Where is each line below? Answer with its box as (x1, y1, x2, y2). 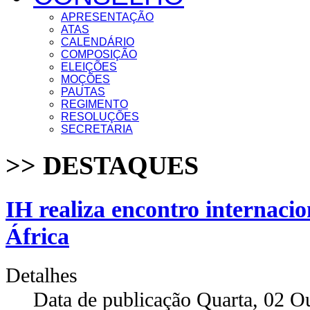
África (6, 222, 69, 249)
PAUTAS (61, 85, 105, 98)
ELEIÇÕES (61, 60, 117, 73)
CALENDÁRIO (61, 35, 134, 48)
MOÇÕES (61, 73, 110, 85)
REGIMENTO (61, 98, 128, 110)
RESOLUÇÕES (61, 110, 139, 122)
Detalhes (6, 263, 77, 287)
